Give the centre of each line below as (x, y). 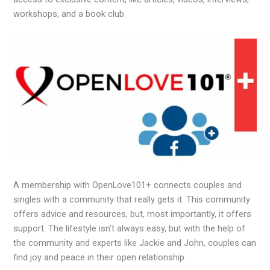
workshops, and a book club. (70, 14)
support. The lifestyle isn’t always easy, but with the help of (130, 228)
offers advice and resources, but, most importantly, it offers (133, 214)
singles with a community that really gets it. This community (132, 199)
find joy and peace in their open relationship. (100, 257)
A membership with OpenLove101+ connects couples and (128, 185)
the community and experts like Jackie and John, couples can (135, 243)
